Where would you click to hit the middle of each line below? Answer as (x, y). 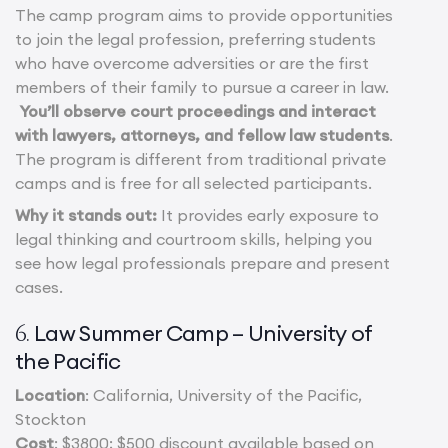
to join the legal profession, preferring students (195, 39)
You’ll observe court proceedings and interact (195, 111)
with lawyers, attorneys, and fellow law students (202, 135)
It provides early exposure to (270, 215)
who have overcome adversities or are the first (192, 63)
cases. (39, 287)
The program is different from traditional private (200, 159)
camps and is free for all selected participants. (193, 183)
